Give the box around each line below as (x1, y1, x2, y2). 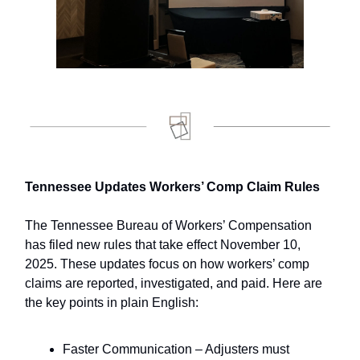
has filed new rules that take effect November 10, (25, 238, 301, 252)
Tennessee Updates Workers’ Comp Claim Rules (25, 180, 320, 194)
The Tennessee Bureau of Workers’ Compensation (25, 219, 312, 233)
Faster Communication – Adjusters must (63, 342, 289, 357)
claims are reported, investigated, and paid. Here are (25, 276, 322, 291)
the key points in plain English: (25, 296, 198, 310)
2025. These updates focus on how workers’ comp (25, 257, 309, 272)
